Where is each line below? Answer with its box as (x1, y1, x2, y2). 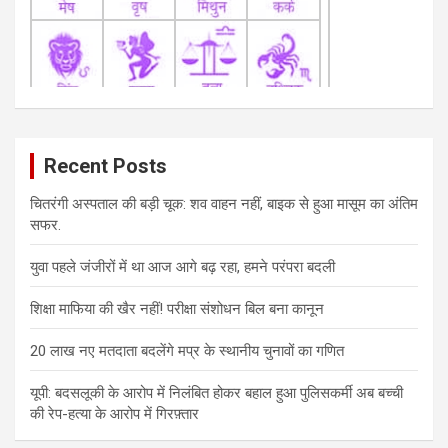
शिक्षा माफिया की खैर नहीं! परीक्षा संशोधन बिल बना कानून (30, 300, 324, 318)
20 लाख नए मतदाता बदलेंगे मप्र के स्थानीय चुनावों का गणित (30, 342, 344, 360)
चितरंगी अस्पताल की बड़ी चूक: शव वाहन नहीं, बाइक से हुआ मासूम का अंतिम (30, 195, 418, 213)
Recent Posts (44, 154, 167, 178)
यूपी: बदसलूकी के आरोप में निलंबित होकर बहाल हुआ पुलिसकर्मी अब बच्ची (30, 384, 403, 402)
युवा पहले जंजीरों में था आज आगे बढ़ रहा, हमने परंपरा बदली (30, 258, 335, 276)
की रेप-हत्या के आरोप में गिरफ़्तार (30, 405, 199, 423)
